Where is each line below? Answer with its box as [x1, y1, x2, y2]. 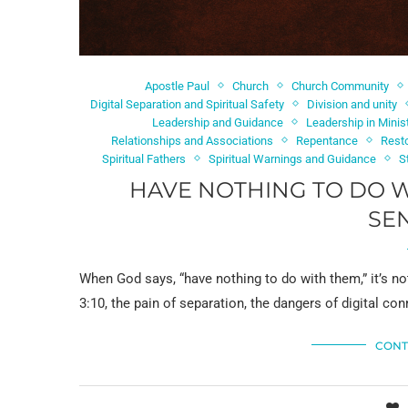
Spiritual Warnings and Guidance [209, 151, 377, 166]
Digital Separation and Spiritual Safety [90, 97, 285, 111]
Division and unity [307, 97, 398, 111]
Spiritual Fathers [102, 151, 187, 166]
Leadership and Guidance [151, 115, 283, 129]
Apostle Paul [144, 78, 209, 93]
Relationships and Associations [110, 133, 273, 148]
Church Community [291, 78, 389, 93]
